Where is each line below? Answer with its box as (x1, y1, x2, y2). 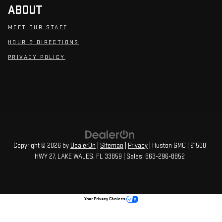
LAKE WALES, (56, 153, 95, 161)
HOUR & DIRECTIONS (8, 39, 79, 47)
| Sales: (122, 153, 145, 161)
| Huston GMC (148, 142, 186, 150)
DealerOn (70, 142, 96, 150)
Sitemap (100, 142, 123, 150)
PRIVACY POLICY (8, 54, 65, 61)
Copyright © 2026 (13, 142, 62, 150)
